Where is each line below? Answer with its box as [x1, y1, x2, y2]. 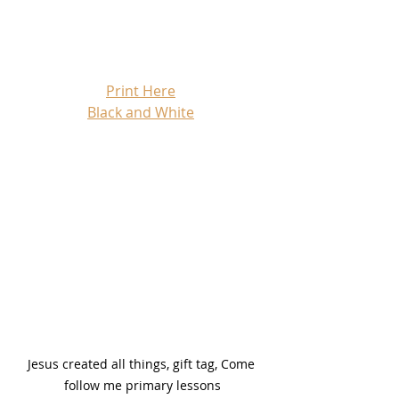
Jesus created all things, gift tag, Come [27, 355, 258, 373]
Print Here [106, 80, 175, 101]
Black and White [87, 102, 194, 122]
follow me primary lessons [64, 377, 221, 395]
